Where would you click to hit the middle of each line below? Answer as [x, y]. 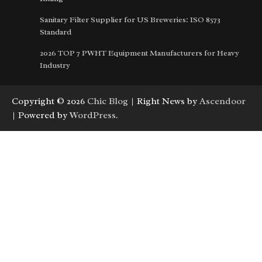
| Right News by [164, 101]
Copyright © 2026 [49, 101]
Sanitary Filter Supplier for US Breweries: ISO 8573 [130, 19]
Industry [55, 65]
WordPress [93, 115]
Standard [56, 32]
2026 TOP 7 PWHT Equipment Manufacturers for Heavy [139, 53]
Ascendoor [223, 101]
